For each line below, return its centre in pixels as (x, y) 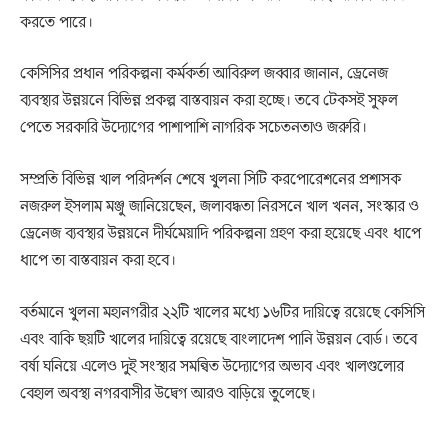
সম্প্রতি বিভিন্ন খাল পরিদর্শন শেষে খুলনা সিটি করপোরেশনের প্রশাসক (210, 178)
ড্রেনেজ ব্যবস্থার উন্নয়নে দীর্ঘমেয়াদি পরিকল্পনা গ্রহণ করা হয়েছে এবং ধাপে (220, 232)
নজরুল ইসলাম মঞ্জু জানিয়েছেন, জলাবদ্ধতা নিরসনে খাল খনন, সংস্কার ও (219, 205)
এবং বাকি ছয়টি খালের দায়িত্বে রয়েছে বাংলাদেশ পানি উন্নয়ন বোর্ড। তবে (218, 337)
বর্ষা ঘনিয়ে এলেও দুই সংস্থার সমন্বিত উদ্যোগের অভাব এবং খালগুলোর (212, 364)
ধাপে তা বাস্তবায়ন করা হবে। (98, 259)
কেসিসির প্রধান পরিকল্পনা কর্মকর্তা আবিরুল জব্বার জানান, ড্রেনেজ (204, 72)
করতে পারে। (56, 20)
